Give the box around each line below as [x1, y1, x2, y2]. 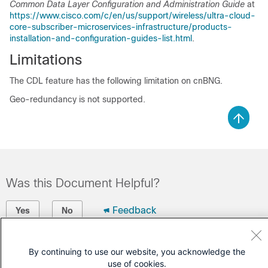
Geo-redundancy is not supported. [10, 95, 145, 104]
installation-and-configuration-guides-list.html [10, 33, 192, 43]
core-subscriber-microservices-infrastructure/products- [10, 22, 232, 32]
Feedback [112, 205, 156, 215]
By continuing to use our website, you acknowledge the [29, 246, 245, 257]
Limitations [10, 51, 82, 68]
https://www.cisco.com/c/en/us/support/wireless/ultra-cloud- [10, 11, 255, 20]
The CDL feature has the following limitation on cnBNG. [10, 76, 223, 86]
